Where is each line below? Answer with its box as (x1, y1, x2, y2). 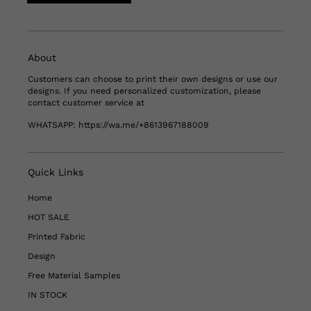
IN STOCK (28, 290, 67, 301)
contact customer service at (28, 98, 144, 108)
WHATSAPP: (28, 120, 78, 131)
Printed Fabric (28, 232, 85, 242)
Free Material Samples (28, 271, 120, 281)
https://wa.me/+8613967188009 (78, 120, 209, 131)
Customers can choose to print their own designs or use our (28, 74, 278, 85)
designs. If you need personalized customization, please (28, 86, 261, 96)
